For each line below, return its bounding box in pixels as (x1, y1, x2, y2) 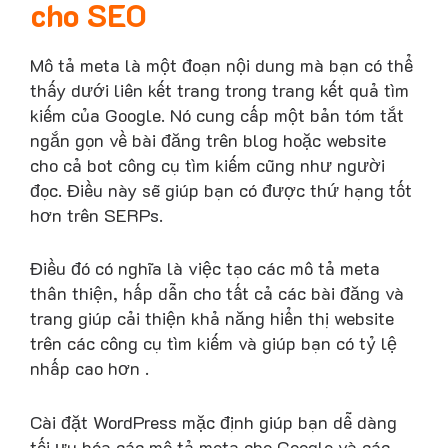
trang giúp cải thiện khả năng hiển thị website (30, 306, 394, 331)
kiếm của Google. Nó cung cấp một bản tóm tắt (30, 102, 404, 127)
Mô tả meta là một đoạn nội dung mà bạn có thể (30, 52, 413, 77)
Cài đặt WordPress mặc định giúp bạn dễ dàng (30, 410, 397, 435)
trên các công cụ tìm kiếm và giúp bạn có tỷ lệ (30, 331, 397, 356)
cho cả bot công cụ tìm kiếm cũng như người (30, 152, 385, 177)
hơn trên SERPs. (30, 202, 163, 227)
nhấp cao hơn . (30, 356, 149, 381)
